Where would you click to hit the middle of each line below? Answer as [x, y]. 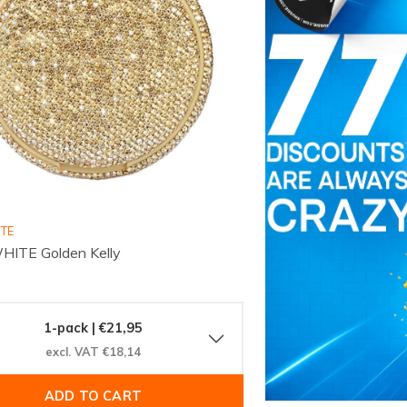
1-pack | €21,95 [93, 328]
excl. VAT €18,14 [93, 351]
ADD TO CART [93, 396]
